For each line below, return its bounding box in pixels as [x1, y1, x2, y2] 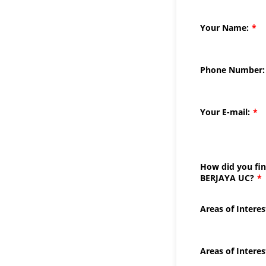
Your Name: [200, 22, 249, 33]
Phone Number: [200, 64, 265, 75]
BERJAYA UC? [200, 172, 254, 183]
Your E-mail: [200, 106, 250, 118]
